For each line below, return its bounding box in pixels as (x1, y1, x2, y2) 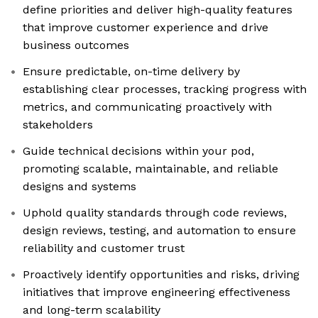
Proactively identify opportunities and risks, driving (23, 268, 300, 282)
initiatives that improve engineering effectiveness (23, 285, 290, 300)
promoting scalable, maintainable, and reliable (23, 162, 278, 176)
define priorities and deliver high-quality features (23, 3, 292, 17)
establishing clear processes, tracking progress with (23, 82, 307, 97)
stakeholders (23, 118, 93, 132)
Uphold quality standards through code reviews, (23, 206, 287, 220)
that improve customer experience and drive (23, 21, 268, 35)
